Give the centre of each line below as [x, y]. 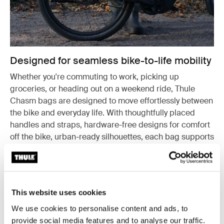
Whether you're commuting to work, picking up [94, 76]
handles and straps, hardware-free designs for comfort [110, 124]
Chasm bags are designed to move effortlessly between [111, 100]
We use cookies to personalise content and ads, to [100, 208]
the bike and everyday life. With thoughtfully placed [102, 112]
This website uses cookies [59, 192]
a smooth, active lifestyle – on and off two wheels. [99, 148]
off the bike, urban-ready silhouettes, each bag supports [112, 136]
